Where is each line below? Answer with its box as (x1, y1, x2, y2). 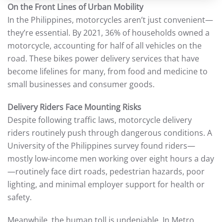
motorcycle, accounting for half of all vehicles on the (7, 40, 202, 51)
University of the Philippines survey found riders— (7, 140, 195, 151)
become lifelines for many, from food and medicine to (7, 66, 208, 77)
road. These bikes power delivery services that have (7, 53, 199, 64)
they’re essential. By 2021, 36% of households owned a (7, 27, 210, 38)
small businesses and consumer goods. (7, 79, 155, 90)
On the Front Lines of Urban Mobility (7, 1, 143, 12)
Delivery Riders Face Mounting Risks (7, 102, 141, 112)
